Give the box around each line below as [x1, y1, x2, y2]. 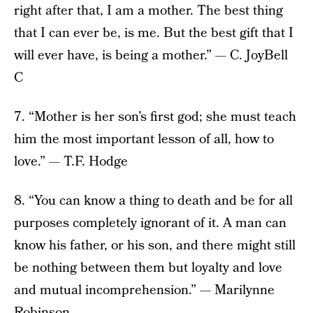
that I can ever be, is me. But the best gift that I [14, 24, 293, 43]
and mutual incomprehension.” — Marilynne [14, 281, 275, 300]
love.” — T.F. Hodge [14, 152, 128, 171]
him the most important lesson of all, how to [14, 130, 274, 149]
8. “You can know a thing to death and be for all [14, 191, 293, 210]
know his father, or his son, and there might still [14, 236, 296, 255]
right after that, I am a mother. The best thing [14, 1, 283, 20]
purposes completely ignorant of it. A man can [14, 214, 286, 233]
